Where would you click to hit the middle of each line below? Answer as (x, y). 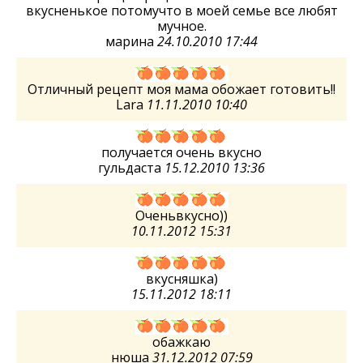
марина (131, 41)
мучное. (181, 26)
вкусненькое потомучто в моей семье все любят (181, 11)
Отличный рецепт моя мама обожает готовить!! (181, 89)
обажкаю (181, 342)
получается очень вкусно (181, 152)
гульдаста (131, 168)
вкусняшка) (181, 279)
